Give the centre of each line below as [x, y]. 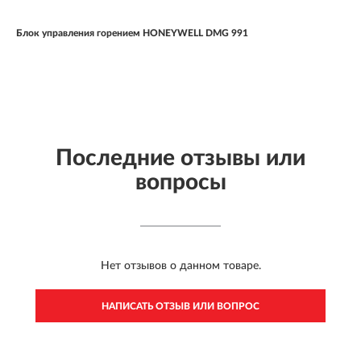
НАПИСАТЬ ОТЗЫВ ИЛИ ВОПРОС [180, 307]
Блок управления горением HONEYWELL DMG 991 [132, 33]
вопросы [180, 183]
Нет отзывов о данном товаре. [180, 266]
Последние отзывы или [180, 158]
